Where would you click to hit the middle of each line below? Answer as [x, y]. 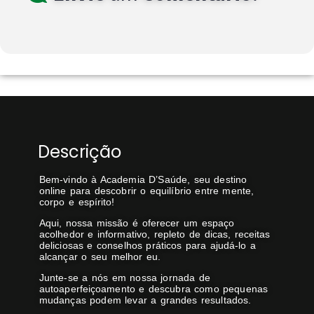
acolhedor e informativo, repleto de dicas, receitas [155, 234]
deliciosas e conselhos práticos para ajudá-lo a [148, 245]
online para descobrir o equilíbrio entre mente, [146, 190]
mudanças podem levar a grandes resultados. [145, 300]
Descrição [79, 151]
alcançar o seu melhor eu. [100, 256]
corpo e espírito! [77, 202]
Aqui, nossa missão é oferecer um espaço [137, 223]
